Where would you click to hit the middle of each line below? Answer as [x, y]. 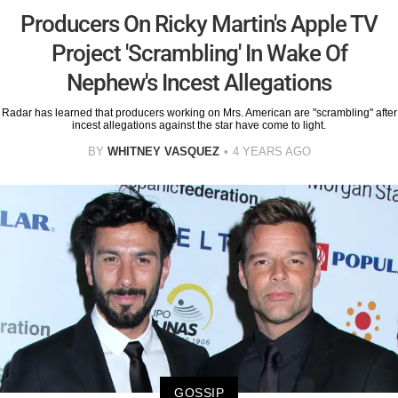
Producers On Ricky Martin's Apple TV [199, 24]
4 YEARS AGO [271, 151]
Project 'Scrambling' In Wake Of [199, 53]
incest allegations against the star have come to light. [199, 125]
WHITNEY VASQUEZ [163, 151]
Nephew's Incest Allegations [199, 82]
